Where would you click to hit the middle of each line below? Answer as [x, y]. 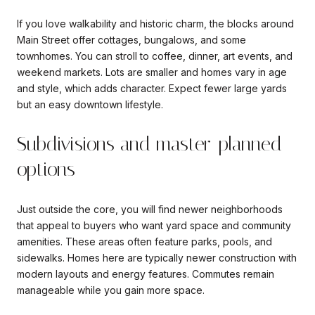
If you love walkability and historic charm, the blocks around [155, 24]
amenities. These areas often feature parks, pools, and [144, 241]
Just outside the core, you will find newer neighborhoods [150, 209]
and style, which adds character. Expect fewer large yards [152, 89]
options [46, 169]
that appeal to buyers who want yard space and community [154, 225]
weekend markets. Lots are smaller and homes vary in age [152, 72]
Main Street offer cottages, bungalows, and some [131, 40]
